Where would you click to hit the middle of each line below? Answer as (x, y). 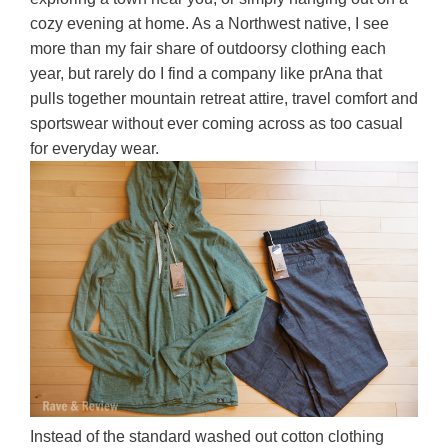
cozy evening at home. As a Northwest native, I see (209, 23)
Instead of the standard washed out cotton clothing (207, 437)
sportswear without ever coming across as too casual (216, 123)
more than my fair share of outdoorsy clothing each (208, 48)
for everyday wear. (94, 148)
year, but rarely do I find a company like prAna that (206, 73)
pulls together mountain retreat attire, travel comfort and (224, 98)
